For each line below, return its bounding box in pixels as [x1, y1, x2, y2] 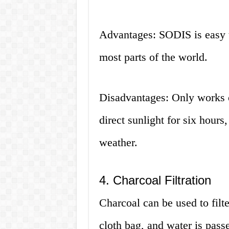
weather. [99, 136, 138, 149]
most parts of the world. [99, 51, 208, 64]
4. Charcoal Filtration [99, 173, 211, 188]
